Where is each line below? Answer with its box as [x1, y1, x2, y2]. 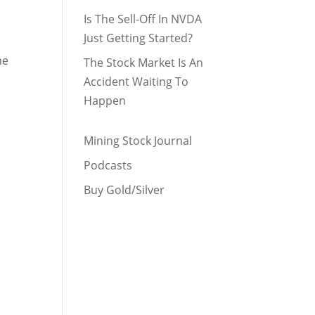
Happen [84, 93, 127, 108]
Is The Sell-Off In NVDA [84, 11, 202, 27]
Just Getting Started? [84, 30, 193, 46]
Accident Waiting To [84, 74, 189, 89]
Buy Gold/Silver [84, 182, 165, 198]
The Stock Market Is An [84, 55, 204, 70]
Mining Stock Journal [84, 133, 193, 148]
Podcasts [84, 157, 133, 173]
